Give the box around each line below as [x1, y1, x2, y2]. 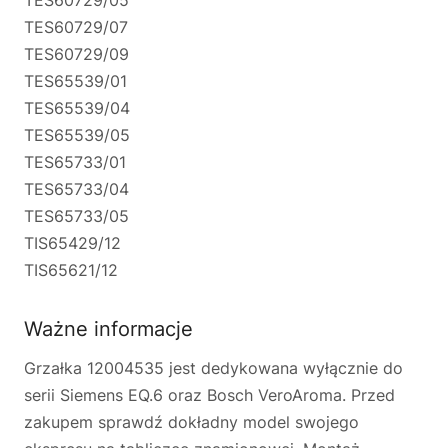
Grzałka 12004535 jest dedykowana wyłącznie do [24, 358, 403, 378]
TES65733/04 [24, 179, 129, 199]
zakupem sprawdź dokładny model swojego [24, 412, 359, 432]
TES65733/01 [24, 152, 126, 172]
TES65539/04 [24, 98, 130, 118]
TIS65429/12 [24, 233, 121, 253]
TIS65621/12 [24, 260, 118, 280]
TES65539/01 [24, 71, 127, 91]
